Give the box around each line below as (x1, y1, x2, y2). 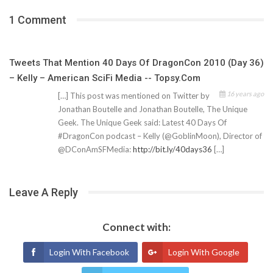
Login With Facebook (49, 246, 129, 257)
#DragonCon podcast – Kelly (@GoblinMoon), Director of (58, 130, 262, 141)
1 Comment (9, 13, 66, 26)
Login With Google (168, 246, 239, 257)
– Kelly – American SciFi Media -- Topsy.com (9, 72, 200, 83)
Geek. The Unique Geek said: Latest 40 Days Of (58, 117, 227, 127)
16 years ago (225, 89, 264, 97)
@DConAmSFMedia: (58, 144, 133, 154)
